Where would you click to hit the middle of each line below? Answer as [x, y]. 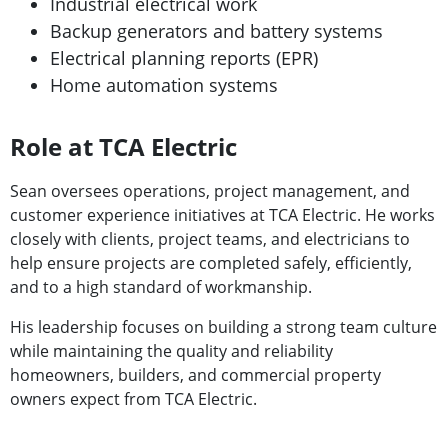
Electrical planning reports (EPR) [184, 58]
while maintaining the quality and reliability [171, 351]
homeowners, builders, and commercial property [195, 375]
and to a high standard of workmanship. [161, 287]
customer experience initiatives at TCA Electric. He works [222, 215]
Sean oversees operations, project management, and [210, 191]
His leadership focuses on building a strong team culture [223, 327]
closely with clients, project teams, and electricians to [210, 239]
